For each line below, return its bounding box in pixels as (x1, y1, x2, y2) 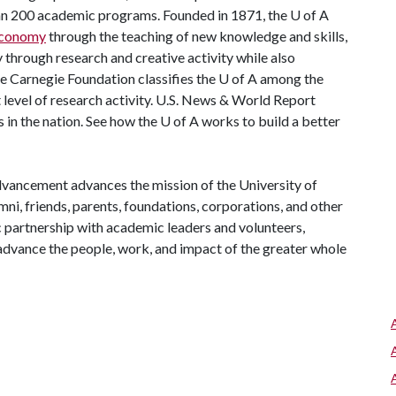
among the (257, 70, 324, 87)
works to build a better (199, 112, 340, 129)
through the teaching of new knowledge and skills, (46, 27, 347, 44)
